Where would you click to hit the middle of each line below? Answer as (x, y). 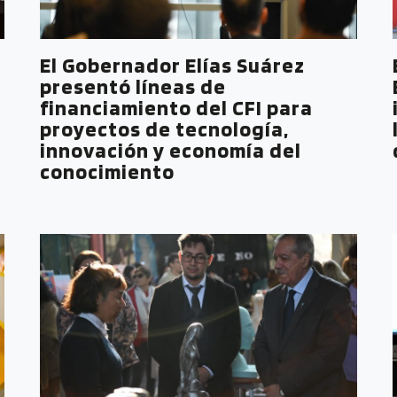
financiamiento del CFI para (177, 107)
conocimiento (108, 171)
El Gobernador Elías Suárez (173, 65)
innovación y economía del (171, 150)
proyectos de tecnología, (165, 128)
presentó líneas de (133, 86)
